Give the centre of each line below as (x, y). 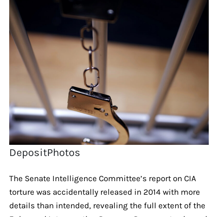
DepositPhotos (45, 152)
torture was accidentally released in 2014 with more (104, 192)
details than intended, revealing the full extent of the (107, 205)
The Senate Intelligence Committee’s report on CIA (102, 178)
